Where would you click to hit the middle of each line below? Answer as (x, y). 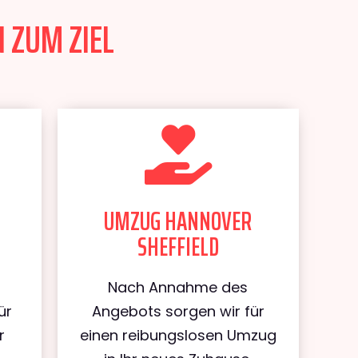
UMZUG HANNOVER (178, 221)
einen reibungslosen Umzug (178, 335)
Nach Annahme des (178, 287)
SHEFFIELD (178, 247)
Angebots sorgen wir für (178, 311)
